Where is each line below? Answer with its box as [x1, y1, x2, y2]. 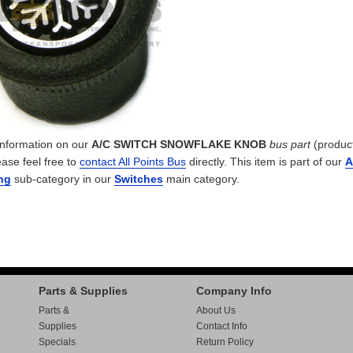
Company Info [196, 284, 272, 297]
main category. [163, 173, 240, 185]
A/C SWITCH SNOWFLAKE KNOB [91, 138, 266, 150]
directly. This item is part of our [186, 155, 345, 168]
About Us [196, 305, 236, 316]
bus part [269, 138, 310, 150]
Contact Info [196, 321, 247, 332]
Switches [114, 173, 163, 185]
